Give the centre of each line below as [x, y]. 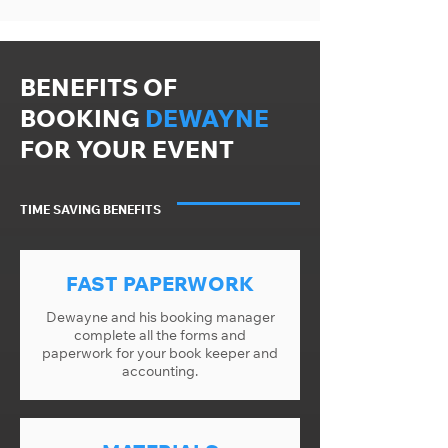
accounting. [160, 371]
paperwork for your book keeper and [160, 353]
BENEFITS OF [98, 87]
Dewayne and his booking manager [160, 317]
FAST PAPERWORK [160, 283]
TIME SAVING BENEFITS [90, 209]
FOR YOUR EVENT [127, 149]
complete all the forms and [160, 335]
